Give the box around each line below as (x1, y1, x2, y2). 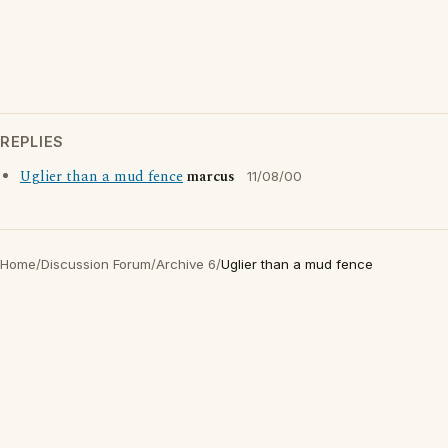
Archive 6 (156, 256, 216, 272)
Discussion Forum (41, 256, 151, 272)
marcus (187, 166, 235, 188)
